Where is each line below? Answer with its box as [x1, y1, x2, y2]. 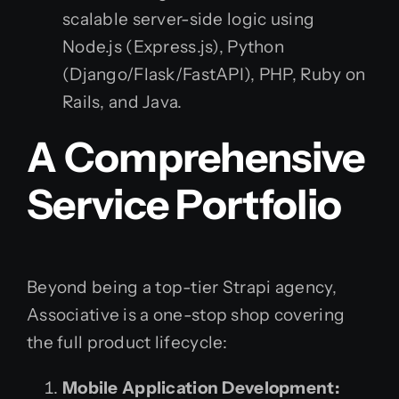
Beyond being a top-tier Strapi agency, [27, 276, 337, 297]
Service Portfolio [27, 179, 342, 231]
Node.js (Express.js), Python [62, 37, 284, 58]
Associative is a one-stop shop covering [27, 304, 346, 325]
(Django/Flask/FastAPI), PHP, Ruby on [62, 64, 366, 85]
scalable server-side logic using [62, 9, 315, 30]
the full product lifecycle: [27, 331, 228, 353]
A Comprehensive [27, 132, 365, 183]
